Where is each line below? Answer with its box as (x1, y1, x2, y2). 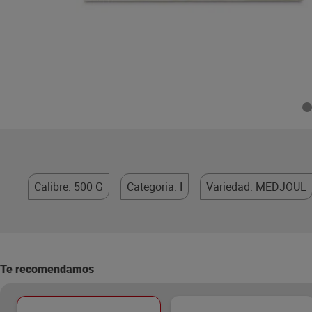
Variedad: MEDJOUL (206, 179, 306, 194)
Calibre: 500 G (34, 179, 103, 194)
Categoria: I (127, 179, 182, 194)
